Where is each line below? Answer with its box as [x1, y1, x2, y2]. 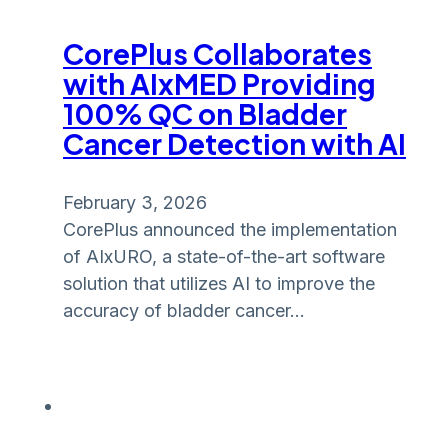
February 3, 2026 [63, 191, 207, 213]
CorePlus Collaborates [63, 35, 372, 71]
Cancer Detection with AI [63, 125, 406, 161]
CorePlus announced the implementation [63, 218, 397, 240]
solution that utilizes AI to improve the [63, 272, 375, 294]
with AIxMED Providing [63, 65, 376, 101]
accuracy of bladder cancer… [63, 299, 305, 321]
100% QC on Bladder [63, 95, 347, 131]
